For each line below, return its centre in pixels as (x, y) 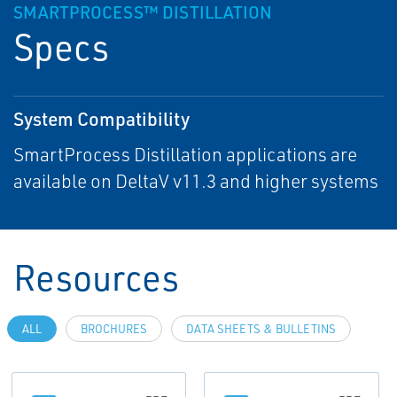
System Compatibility (101, 119)
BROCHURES (114, 329)
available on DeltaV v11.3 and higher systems (196, 181)
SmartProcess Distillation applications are (185, 155)
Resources (96, 277)
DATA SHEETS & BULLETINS (261, 329)
